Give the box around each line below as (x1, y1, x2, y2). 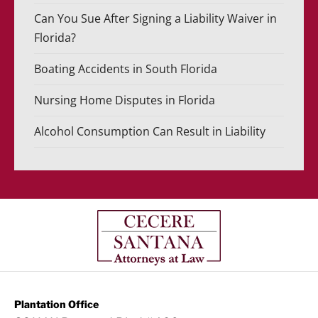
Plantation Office (14, 298, 99, 310)
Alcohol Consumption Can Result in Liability (34, 124, 266, 139)
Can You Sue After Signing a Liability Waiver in (34, 11, 278, 26)
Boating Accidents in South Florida (34, 61, 218, 77)
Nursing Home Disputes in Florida (34, 92, 216, 108)
